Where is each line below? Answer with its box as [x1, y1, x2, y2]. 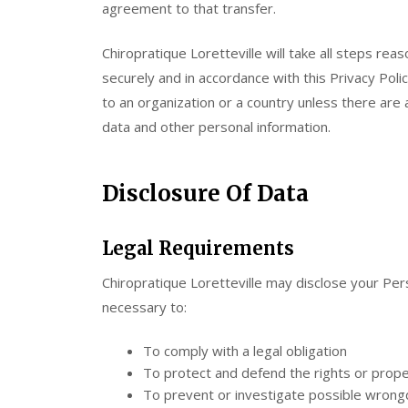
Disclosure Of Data [102, 178, 309, 208]
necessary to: [102, 297, 187, 316]
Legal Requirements [102, 236, 294, 260]
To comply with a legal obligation [143, 342, 347, 360]
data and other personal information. [102, 117, 331, 136]
